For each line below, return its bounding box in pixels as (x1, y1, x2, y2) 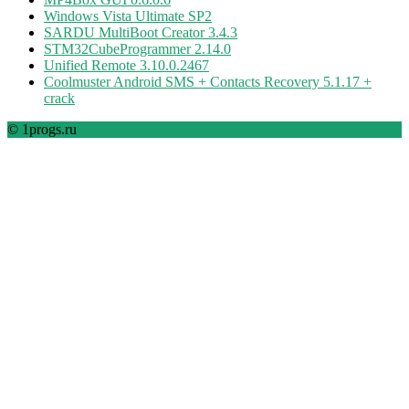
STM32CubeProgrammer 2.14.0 (44, 41, 231, 58)
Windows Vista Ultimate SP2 (44, 8, 212, 25)
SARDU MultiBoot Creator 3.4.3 (44, 25, 237, 41)
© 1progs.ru (7, 121, 77, 138)
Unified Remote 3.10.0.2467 (44, 58, 209, 74)
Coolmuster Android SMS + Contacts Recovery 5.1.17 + (44, 74, 372, 90)
